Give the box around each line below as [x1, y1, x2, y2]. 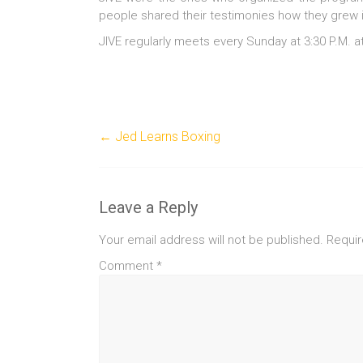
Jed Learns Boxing [112, 129, 220, 144]
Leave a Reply [99, 198, 198, 217]
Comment [99, 258, 156, 273]
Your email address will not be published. [99, 233, 323, 247]
